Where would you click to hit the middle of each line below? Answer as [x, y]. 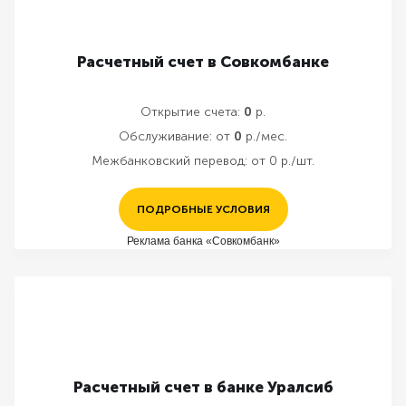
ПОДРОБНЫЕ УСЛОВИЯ [203, 209]
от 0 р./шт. [283, 161]
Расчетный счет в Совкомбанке [203, 62]
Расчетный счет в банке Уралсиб [203, 387]
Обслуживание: [165, 136]
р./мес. [265, 136]
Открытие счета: [190, 112]
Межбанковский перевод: [169, 161]
